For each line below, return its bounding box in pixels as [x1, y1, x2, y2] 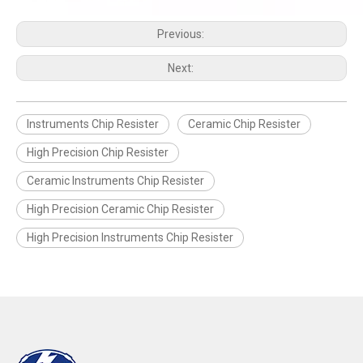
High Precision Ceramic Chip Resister [27, 203, 214, 216]
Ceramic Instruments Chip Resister [27, 174, 204, 187]
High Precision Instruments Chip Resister [27, 231, 233, 244]
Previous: [156, 28, 207, 41]
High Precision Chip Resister [27, 146, 169, 159]
